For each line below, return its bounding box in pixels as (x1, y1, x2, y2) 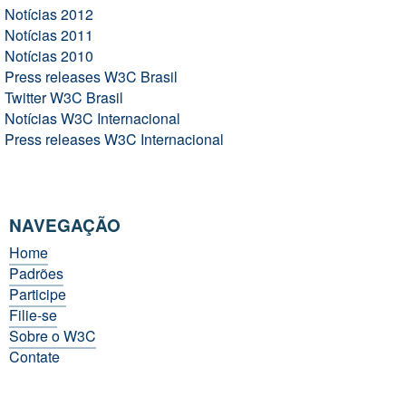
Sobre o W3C (9, 325, 96, 346)
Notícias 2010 (5, 45, 93, 66)
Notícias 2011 (5, 24, 93, 45)
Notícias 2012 (5, 4, 93, 24)
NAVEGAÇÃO (9, 213, 121, 237)
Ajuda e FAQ (9, 367, 92, 388)
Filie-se (9, 304, 57, 325)
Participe (9, 284, 66, 304)
